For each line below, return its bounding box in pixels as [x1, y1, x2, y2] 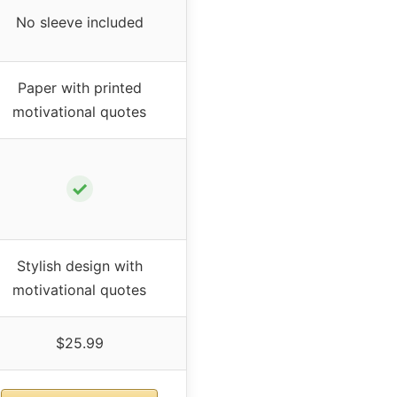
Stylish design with [16, 256, 143, 275]
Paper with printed [17, 78, 142, 97]
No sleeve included [15, 12, 144, 31]
